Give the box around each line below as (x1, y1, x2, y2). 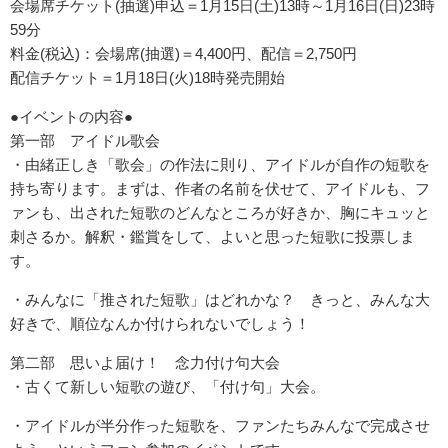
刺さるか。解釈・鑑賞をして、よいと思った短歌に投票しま (10, 228, 415, 246)
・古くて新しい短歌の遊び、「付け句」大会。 (10, 378, 325, 396)
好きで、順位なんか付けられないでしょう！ (10, 315, 310, 333)
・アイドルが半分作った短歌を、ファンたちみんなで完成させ (10, 417, 430, 435)
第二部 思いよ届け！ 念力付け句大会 (10, 354, 280, 372)
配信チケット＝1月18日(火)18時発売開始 (10, 69, 285, 87)
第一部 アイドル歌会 (10, 132, 160, 150)
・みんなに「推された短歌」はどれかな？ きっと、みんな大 (10, 291, 430, 309)
